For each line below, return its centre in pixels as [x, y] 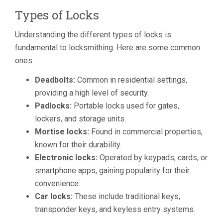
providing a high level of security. [92, 93]
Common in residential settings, [131, 80]
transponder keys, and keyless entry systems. [115, 209]
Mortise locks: [62, 132]
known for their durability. [78, 145]
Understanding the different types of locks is [93, 35]
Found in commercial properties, [146, 132]
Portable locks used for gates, [125, 106]
